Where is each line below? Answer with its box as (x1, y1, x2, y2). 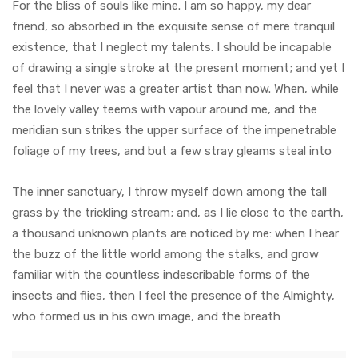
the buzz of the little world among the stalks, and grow (12, 246, 319, 261)
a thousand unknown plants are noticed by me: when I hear (12, 225, 339, 241)
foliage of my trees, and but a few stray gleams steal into (12, 143, 332, 158)
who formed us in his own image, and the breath (12, 308, 280, 324)
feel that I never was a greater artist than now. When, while (12, 81, 339, 96)
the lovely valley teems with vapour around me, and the (12, 101, 317, 117)
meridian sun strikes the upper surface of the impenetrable (12, 122, 336, 137)
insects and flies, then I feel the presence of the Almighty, (12, 288, 335, 303)
